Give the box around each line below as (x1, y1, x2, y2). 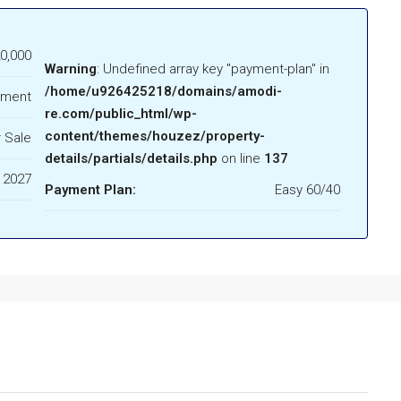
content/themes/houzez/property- (45, 128, 265, 145)
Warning (45, 61, 97, 78)
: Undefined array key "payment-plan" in (103, 61, 329, 78)
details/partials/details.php (45, 150, 218, 167)
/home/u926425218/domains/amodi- (45, 83, 282, 100)
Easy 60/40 (275, 182, 340, 199)
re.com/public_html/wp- (45, 106, 197, 123)
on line (218, 150, 264, 167)
